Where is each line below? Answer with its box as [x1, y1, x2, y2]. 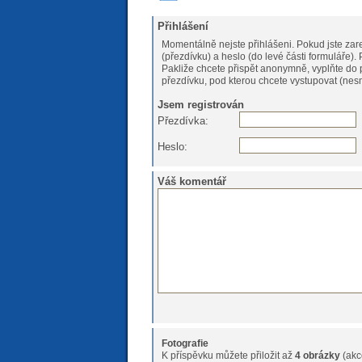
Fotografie [162, 338, 209, 349]
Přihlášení [158, 19, 209, 32]
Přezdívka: [158, 114, 209, 127]
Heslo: [158, 140, 188, 153]
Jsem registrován [158, 98, 245, 111]
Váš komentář [158, 175, 227, 188]
